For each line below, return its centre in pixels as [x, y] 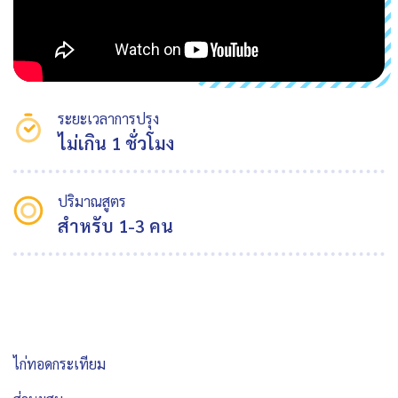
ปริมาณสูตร [92, 202]
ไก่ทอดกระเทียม [60, 364]
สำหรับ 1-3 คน [115, 226]
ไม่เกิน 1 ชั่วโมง [116, 143]
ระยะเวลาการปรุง [108, 119]
